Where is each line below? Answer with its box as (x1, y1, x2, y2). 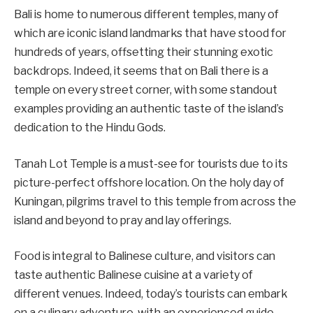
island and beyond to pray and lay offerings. (14, 213, 231, 227)
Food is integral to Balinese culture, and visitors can (14, 249, 275, 263)
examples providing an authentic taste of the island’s (14, 102, 284, 116)
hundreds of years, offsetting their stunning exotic (14, 45, 273, 59)
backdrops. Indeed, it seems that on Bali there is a (14, 64, 268, 78)
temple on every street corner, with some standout (14, 83, 277, 97)
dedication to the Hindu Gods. (14, 121, 166, 135)
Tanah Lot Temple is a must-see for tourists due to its (14, 156, 288, 170)
